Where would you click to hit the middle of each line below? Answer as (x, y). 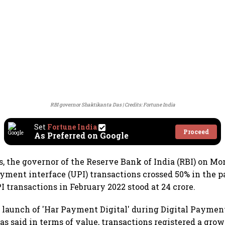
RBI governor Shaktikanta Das (86, 105)
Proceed (196, 131)
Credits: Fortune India (150, 105)
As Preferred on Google (81, 136)
